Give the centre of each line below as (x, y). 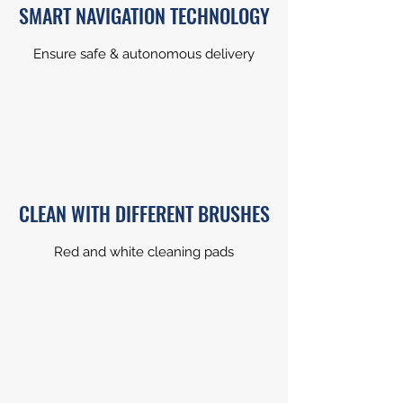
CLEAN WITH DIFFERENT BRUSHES (144, 213)
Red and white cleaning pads (144, 252)
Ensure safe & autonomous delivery (144, 54)
